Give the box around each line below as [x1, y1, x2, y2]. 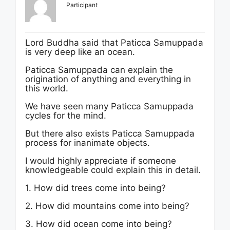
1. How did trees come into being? [25, 183, 166, 193]
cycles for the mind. [25, 110, 106, 121]
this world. [25, 83, 68, 93]
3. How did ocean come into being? [25, 219, 172, 229]
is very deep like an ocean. [25, 47, 135, 57]
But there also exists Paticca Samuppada [25, 128, 195, 139]
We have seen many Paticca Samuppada [25, 101, 194, 111]
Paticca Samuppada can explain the [25, 65, 173, 75]
